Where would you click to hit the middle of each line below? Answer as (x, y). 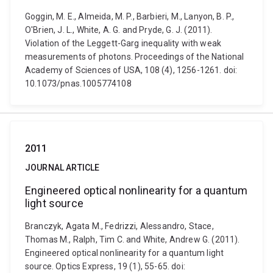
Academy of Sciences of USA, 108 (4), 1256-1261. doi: (131, 70)
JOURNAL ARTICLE (62, 168)
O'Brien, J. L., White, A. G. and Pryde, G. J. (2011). (119, 30)
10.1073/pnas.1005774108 (78, 83)
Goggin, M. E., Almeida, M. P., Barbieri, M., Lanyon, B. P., (130, 16)
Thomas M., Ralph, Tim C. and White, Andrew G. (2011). (133, 239)
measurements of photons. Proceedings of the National (135, 57)
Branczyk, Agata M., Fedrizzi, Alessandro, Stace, (119, 226)
